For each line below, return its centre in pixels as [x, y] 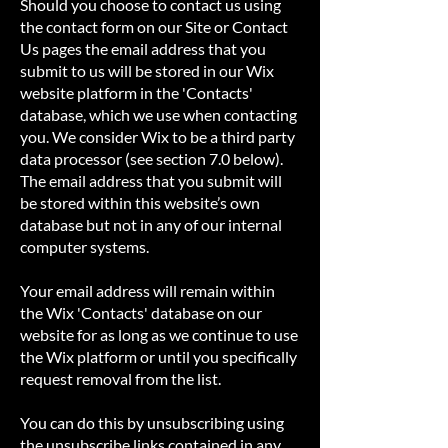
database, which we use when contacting [158, 114]
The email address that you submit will [151, 180]
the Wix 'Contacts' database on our [141, 312]
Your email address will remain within [147, 290]
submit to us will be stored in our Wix [147, 70]
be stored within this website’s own [140, 202]
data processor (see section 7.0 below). [151, 158]
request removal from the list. [120, 378]
